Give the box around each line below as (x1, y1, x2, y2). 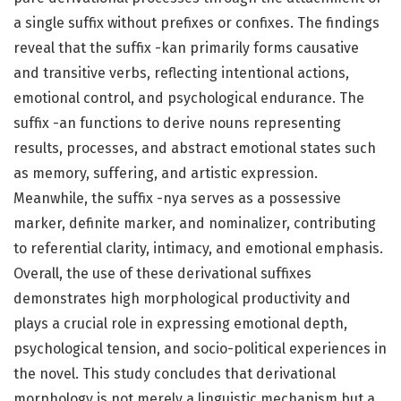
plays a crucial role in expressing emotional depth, (13, 315, 347, 333)
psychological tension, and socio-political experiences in (13, 340, 387, 358)
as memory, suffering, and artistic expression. (13, 165, 318, 183)
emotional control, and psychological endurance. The (13, 90, 364, 107)
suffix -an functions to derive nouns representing (13, 115, 341, 132)
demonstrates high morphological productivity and (13, 290, 351, 308)
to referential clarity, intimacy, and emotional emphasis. (13, 240, 383, 258)
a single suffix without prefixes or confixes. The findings (13, 14, 380, 32)
